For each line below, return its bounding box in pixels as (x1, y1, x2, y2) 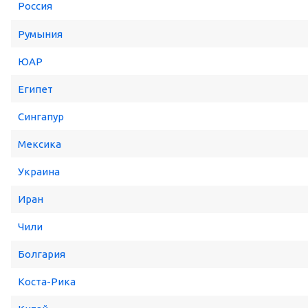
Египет (18, 82, 53, 95)
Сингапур (18, 110, 64, 122)
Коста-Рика (18, 276, 76, 288)
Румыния (18, 27, 63, 40)
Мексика (18, 137, 61, 150)
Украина (18, 165, 60, 177)
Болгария (18, 248, 65, 261)
